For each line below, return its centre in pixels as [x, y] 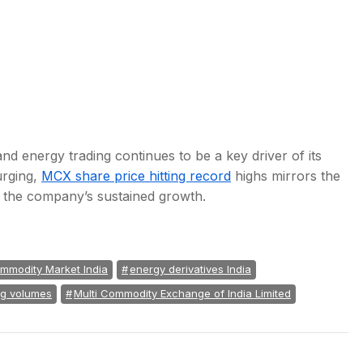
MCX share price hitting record [136, 176]
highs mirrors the [286, 176]
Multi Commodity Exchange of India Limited [182, 293]
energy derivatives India [190, 269]
